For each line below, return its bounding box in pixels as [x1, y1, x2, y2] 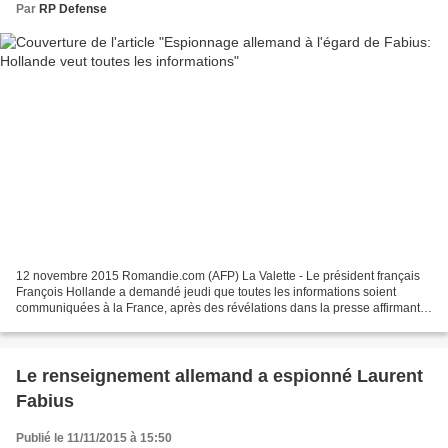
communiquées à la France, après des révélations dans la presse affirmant [16, 301, 420, 316]
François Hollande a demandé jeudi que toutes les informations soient [16, 285, 396, 300]
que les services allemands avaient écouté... [16, 317, 256, 332]
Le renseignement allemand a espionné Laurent [16, 366, 423, 387]
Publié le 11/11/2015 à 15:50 [16, 431, 172, 446]
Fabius [16, 391, 74, 412]
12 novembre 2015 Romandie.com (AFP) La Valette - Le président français [16, 269, 420, 284]
